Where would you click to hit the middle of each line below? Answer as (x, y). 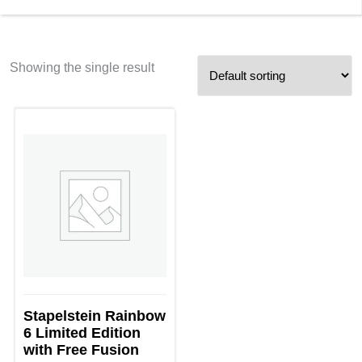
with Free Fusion (81, 350)
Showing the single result (82, 68)
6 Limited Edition (82, 333)
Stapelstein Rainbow (95, 316)
